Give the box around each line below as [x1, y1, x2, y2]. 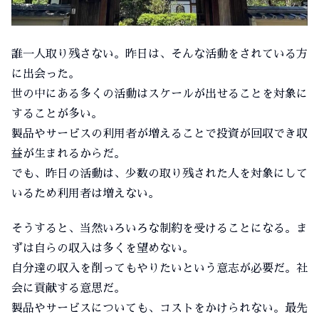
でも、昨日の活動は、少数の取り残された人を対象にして [11, 167, 308, 179]
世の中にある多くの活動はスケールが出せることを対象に [11, 88, 308, 100]
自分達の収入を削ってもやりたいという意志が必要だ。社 [11, 262, 308, 274]
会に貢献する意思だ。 [11, 282, 125, 294]
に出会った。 [11, 68, 80, 80]
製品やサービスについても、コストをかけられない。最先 [11, 302, 308, 314]
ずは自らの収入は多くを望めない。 [11, 242, 194, 254]
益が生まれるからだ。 [11, 147, 125, 159]
